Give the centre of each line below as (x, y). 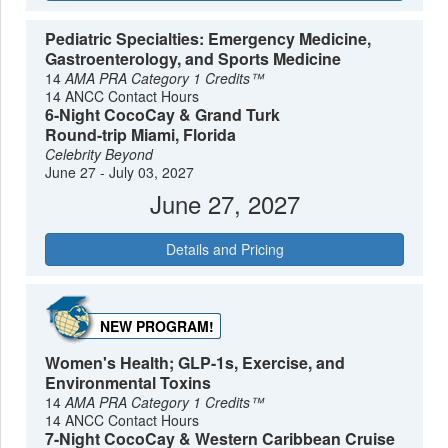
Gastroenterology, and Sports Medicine (193, 59)
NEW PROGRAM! (157, 326)
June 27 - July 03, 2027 (120, 172)
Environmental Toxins (128, 383)
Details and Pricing (224, 249)
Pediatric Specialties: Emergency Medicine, (208, 39)
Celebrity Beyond (99, 154)
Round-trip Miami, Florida (141, 135)
